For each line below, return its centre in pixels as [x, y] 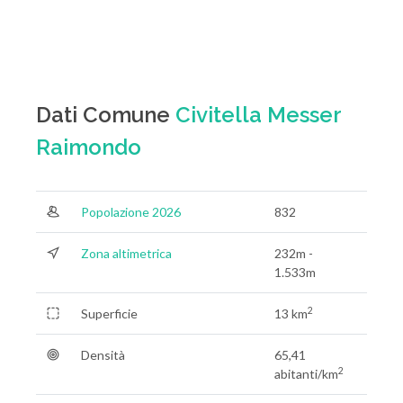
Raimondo [89, 147]
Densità [103, 355]
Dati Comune [106, 115]
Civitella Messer [258, 115]
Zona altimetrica [126, 253]
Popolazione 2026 [131, 212]
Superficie [109, 313]
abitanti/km [306, 374]
